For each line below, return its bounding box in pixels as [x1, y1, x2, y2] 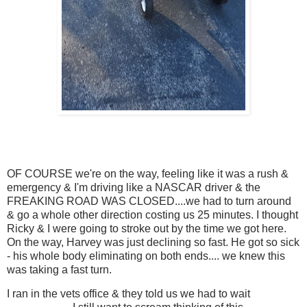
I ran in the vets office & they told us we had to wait [7, 288, 250, 300]
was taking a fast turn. [7, 263, 112, 275]
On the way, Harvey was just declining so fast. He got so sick [7, 236, 299, 248]
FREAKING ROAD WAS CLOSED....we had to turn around [7, 195, 291, 207]
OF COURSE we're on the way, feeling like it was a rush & [7, 167, 288, 180]
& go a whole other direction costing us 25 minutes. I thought [7, 208, 298, 221]
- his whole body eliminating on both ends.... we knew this [7, 249, 285, 262]
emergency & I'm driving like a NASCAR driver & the [7, 181, 260, 193]
